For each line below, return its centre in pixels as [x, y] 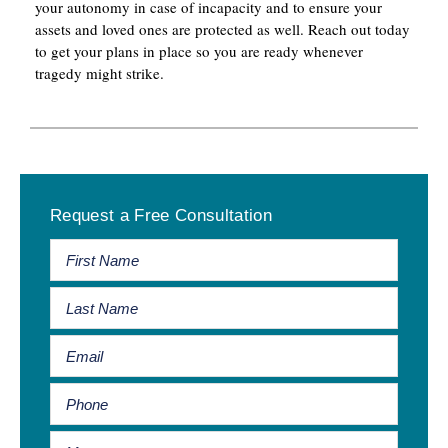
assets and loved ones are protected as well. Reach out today [222, 29]
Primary [60, 190]
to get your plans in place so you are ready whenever [199, 51]
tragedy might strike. [99, 73]
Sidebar [59, 223]
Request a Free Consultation [161, 216]
